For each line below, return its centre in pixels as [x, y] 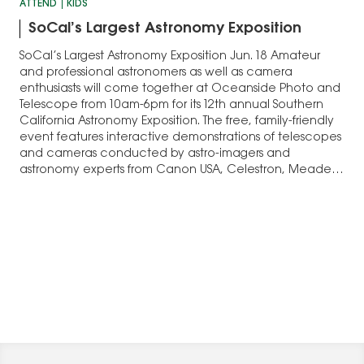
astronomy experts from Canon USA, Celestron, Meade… [182, 171]
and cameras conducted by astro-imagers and [155, 155]
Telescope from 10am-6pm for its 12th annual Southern [171, 106]
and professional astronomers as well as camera [156, 74]
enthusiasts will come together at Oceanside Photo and [180, 90]
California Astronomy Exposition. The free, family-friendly [177, 122]
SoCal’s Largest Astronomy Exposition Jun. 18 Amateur [170, 57]
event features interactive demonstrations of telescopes [180, 139]
